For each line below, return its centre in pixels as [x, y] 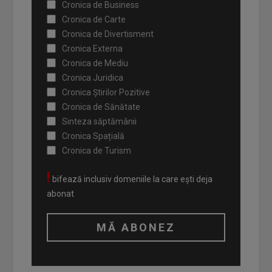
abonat [61, 194]
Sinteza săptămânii [100, 121]
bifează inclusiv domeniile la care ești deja [132, 179]
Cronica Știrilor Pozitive [106, 92]
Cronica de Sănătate [101, 107]
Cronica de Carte [94, 19]
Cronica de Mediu [95, 63]
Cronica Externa [93, 49]
